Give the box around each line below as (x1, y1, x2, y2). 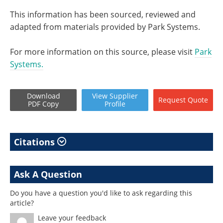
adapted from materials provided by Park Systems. (10, 21, 200, 32)
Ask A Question (14, 168, 82, 180)
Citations (14, 135, 57, 148)
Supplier (110, 91, 138, 101)
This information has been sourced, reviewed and (10, 8, 196, 20)
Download (26, 91, 60, 101)
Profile (105, 99, 125, 109)
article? (10, 198, 34, 208)
